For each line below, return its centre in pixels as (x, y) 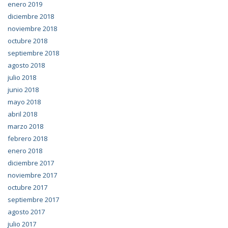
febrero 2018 (27, 139)
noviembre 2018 (32, 29)
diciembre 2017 (31, 163)
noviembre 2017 (32, 175)
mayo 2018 (24, 102)
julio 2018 (22, 78)
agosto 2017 (26, 212)
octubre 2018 (27, 41)
